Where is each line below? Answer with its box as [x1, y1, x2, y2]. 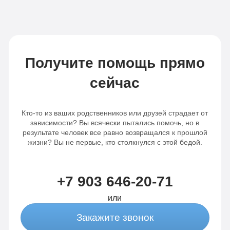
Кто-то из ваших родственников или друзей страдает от [22, 109, 208, 118]
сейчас [90, 75, 140, 91]
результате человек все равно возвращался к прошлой [22, 128, 207, 137]
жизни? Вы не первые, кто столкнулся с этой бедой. [27, 138, 202, 147]
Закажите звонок [76, 212, 154, 223]
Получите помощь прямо [25, 55, 205, 71]
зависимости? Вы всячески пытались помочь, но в [30, 119, 200, 127]
